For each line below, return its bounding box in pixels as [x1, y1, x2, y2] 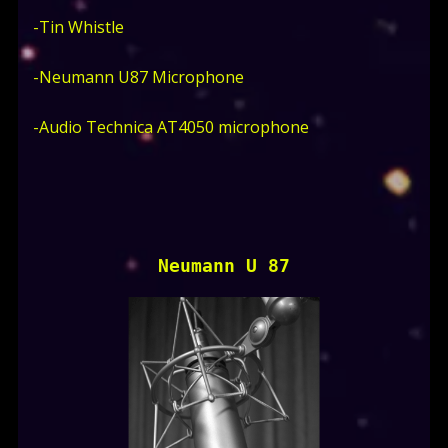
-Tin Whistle [32, 16, 124, 39]
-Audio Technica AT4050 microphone [32, 116, 309, 139]
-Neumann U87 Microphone [32, 66, 244, 89]
